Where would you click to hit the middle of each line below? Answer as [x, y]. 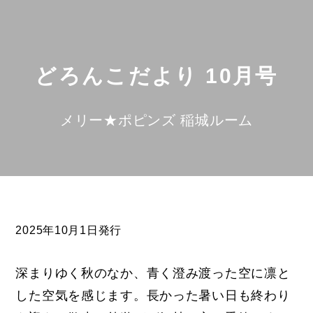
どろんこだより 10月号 [156, 75]
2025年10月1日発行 [68, 230]
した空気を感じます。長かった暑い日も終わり [153, 296]
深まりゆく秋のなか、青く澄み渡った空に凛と [153, 273]
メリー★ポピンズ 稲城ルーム [156, 121]
